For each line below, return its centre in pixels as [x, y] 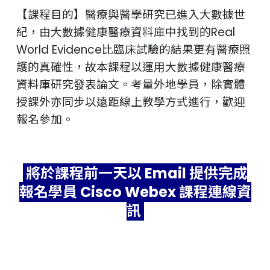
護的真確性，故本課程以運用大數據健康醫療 [131, 67]
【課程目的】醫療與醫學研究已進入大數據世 [131, 15]
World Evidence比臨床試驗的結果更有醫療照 [133, 50]
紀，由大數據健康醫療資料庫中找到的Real [126, 32]
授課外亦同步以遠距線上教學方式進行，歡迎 [131, 102]
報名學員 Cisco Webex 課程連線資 [135, 192]
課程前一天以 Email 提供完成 [151, 173]
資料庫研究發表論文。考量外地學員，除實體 [131, 85]
